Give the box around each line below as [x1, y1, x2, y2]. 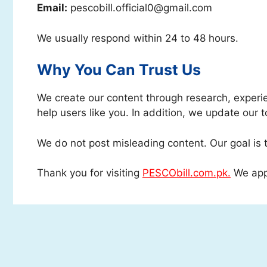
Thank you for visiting [37, 167, 142, 179]
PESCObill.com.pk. [142, 167, 231, 179]
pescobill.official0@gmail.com [67, 2, 212, 14]
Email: [37, 2, 67, 14]
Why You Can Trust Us [37, 61, 201, 79]
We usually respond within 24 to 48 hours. [37, 32, 238, 44]
